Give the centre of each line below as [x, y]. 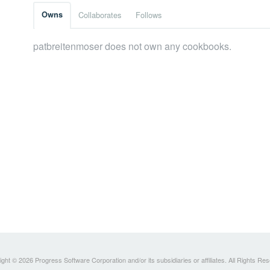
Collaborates [100, 15]
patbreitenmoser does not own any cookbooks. [132, 46]
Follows [149, 15]
